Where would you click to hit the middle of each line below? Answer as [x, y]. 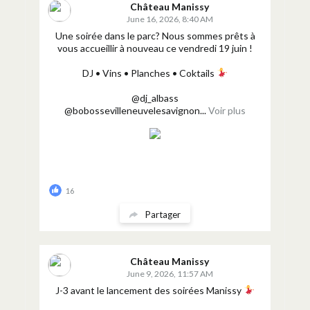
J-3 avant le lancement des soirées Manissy [150, 290]
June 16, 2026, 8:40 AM [170, 19]
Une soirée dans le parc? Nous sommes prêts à [155, 36]
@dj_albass [155, 98]
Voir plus [227, 110]
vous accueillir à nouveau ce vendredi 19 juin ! [155, 48]
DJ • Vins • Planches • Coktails [150, 73]
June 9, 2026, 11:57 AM [170, 274]
